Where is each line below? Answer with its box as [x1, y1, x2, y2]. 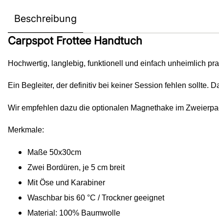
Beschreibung [14, 12, 77, 24]
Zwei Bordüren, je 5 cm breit [27, 163, 125, 172]
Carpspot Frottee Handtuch [8, 34, 142, 47]
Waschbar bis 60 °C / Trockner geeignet [27, 193, 164, 202]
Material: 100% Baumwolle [27, 208, 120, 217]
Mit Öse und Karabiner [27, 178, 105, 187]
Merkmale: [8, 126, 44, 134]
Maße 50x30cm [27, 148, 81, 156]
